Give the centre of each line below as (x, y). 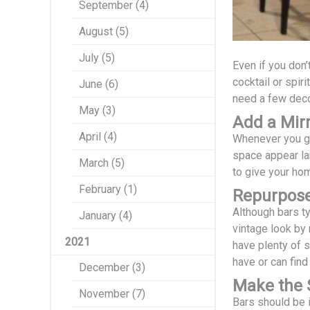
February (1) (108, 189)
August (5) (104, 31)
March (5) (102, 163)
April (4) (98, 137)
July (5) (97, 58)
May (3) (97, 110)
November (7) (112, 294)
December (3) (112, 267)
